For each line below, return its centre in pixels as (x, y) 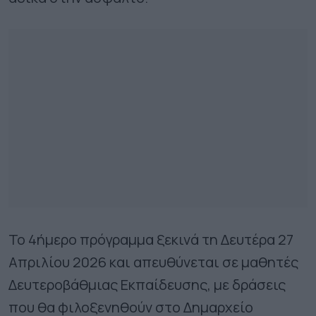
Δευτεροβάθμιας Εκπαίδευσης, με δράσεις (147, 284)
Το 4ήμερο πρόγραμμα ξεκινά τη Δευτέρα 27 (151, 239)
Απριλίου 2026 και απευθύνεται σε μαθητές (153, 262)
